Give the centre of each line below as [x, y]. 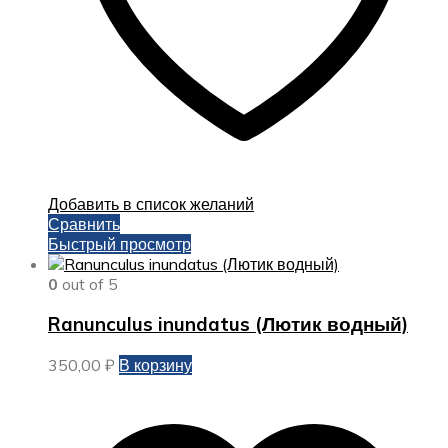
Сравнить [84, 223]
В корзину [155, 365]
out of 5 [88, 283]
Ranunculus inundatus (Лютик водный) [228, 324]
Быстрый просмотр [119, 243]
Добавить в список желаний [151, 203]
